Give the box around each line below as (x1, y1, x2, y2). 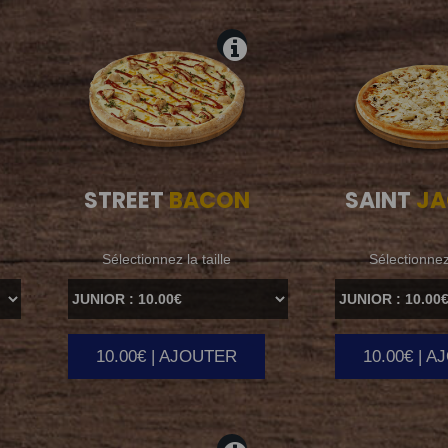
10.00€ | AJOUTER (96, 347, 238, 367)
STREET (83, 185, 164, 217)
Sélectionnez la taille (102, 251, 232, 268)
